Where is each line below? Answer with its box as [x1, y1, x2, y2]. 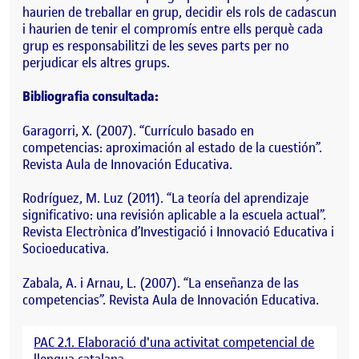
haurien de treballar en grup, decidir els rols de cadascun [22, 2, 337, 21]
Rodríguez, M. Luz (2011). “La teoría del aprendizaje [22, 189, 309, 208]
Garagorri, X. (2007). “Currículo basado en [22, 121, 254, 139]
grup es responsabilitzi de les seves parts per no [22, 36, 289, 54]
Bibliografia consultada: [22, 87, 159, 106]
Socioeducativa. [22, 240, 109, 258]
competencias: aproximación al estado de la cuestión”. [22, 138, 322, 156]
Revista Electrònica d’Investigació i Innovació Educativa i [22, 223, 334, 241]
